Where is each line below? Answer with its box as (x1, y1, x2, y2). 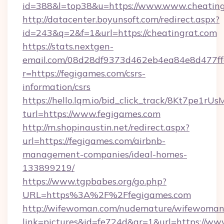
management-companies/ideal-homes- (22, 148, 187, 160)
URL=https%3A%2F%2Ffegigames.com (22, 189, 191, 200)
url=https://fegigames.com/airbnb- (22, 135, 165, 146)
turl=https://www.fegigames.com (22, 108, 160, 119)
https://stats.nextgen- (22, 40, 113, 52)
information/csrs (22, 81, 90, 92)
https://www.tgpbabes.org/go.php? (22, 175, 166, 187)
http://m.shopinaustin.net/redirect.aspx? (22, 121, 189, 133)
